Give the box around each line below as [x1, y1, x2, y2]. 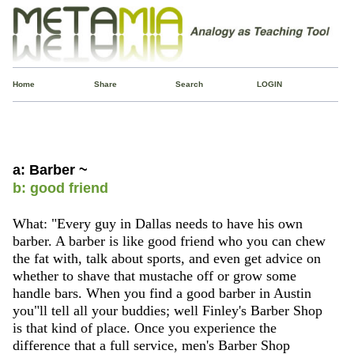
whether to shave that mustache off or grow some [12, 267, 296, 284]
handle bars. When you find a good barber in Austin [12, 284, 311, 301]
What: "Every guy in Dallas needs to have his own [12, 215, 303, 232]
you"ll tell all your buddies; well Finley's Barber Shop [12, 302, 322, 318]
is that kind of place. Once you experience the [12, 319, 277, 336]
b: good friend [12, 179, 108, 196]
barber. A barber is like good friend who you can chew [12, 232, 326, 249]
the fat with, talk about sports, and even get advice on [12, 250, 321, 266]
